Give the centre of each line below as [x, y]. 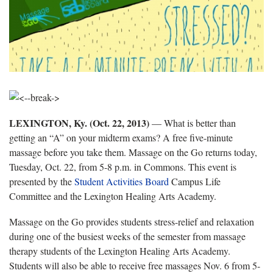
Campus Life [196, 181]
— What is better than [194, 122]
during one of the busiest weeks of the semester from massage [127, 236]
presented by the [41, 181]
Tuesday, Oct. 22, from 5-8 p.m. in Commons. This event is [123, 166]
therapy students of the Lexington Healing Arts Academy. [120, 250]
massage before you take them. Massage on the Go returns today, [133, 152]
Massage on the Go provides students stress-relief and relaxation [132, 221]
